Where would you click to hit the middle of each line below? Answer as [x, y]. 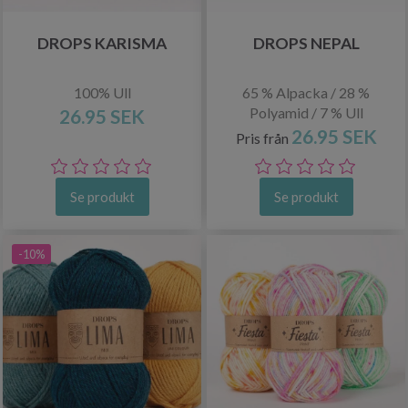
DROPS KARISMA [102, 43]
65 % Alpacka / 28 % [306, 92]
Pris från [263, 138]
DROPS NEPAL [306, 43]
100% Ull [102, 92]
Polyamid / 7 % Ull [306, 112]
